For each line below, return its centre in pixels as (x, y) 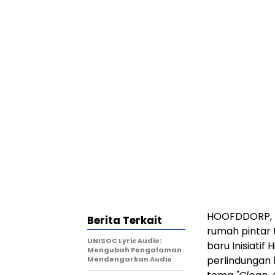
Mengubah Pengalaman (134, 250)
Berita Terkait (125, 221)
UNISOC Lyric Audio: (124, 241)
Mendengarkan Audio (130, 259)
